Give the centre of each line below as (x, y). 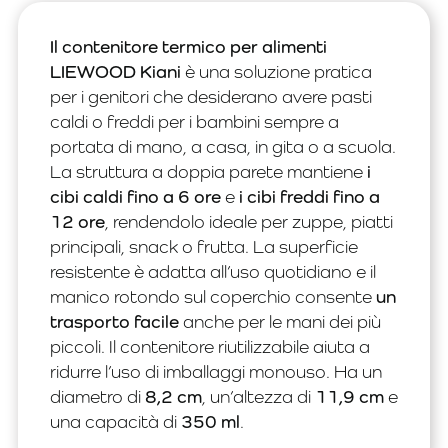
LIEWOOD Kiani (115, 72)
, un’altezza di (258, 397)
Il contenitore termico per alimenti (188, 47)
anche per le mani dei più (280, 322)
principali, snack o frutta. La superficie (204, 247)
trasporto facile (114, 322)
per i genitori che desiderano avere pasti (211, 97)
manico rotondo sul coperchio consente (213, 297)
